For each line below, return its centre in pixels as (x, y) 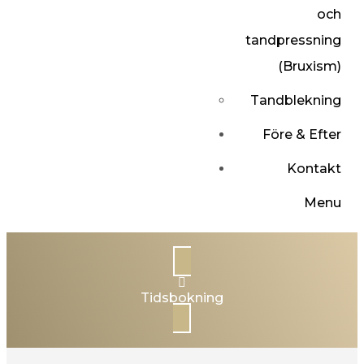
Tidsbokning (182, 298)
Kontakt (314, 169)
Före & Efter (301, 134)
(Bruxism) (309, 66)
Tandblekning (295, 100)
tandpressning (293, 40)
